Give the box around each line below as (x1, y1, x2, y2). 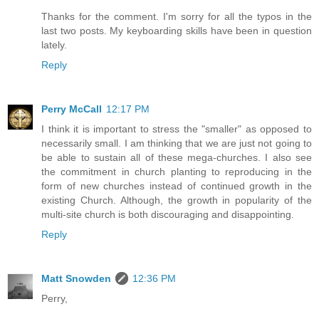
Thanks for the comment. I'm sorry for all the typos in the (41, 10, 312, 22)
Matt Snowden (41, 272, 111, 284)
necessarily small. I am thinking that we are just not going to (41, 137, 312, 149)
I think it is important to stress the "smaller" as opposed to (41, 122, 312, 135)
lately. (41, 38, 67, 51)
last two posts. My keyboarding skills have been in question (41, 24, 312, 36)
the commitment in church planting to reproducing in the (41, 165, 312, 177)
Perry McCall (41, 103, 102, 115)
